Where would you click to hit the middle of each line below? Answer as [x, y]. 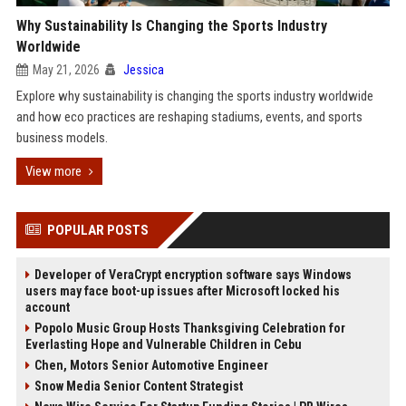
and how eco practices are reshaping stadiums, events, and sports [189, 117]
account [47, 307]
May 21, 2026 [66, 70]
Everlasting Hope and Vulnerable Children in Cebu [163, 344]
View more [53, 171]
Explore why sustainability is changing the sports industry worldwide [194, 96]
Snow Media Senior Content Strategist [138, 386]
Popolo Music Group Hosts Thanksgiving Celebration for [189, 328]
